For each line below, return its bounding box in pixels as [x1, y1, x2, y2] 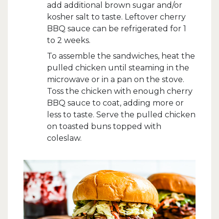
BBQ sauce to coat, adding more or [47, 98, 184, 108]
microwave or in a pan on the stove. [47, 75, 184, 84]
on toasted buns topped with [47, 122, 161, 131]
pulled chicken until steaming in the [47, 63, 189, 72]
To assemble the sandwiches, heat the [47, 51, 195, 61]
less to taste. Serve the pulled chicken [47, 110, 196, 119]
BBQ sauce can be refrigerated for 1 [47, 24, 186, 33]
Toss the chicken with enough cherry [47, 87, 193, 96]
